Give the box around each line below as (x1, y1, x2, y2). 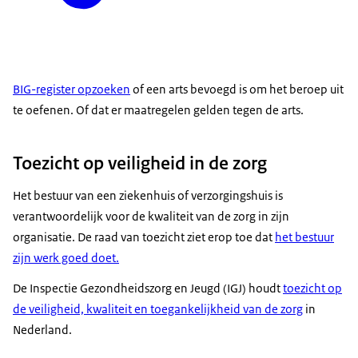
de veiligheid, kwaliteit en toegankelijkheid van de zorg (13, 300, 303, 316)
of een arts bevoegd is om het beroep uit (130, 81, 344, 97)
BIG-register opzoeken (13, 81, 130, 97)
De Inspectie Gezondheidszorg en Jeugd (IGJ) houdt (13, 280, 283, 296)
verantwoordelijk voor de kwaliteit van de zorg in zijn (13, 208, 289, 224)
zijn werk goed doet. (13, 249, 119, 265)
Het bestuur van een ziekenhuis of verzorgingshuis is (13, 187, 283, 203)
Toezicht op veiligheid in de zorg (13, 150, 267, 175)
